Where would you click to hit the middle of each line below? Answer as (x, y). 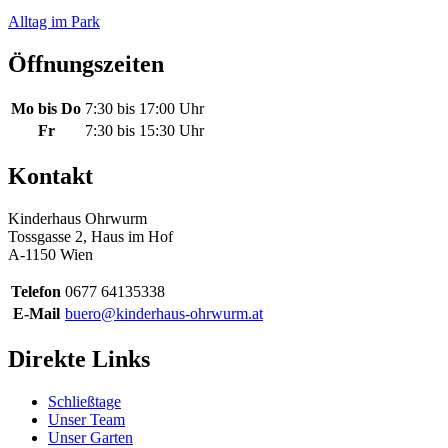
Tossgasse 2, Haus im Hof (90, 237)
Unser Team (86, 420)
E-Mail (36, 314)
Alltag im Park (54, 21)
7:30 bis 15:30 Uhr (144, 131)
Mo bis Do (46, 109)
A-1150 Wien (50, 255)
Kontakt (50, 176)
